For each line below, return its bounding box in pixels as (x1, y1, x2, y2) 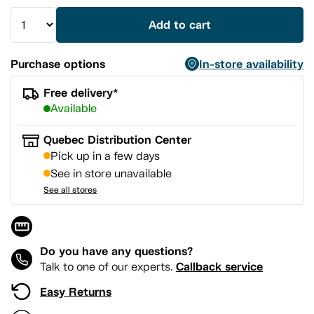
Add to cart (149, 18, 211, 32)
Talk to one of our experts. (40, 259, 176, 273)
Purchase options (11, 57, 105, 71)
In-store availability (199, 57, 303, 71)
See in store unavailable (50, 166, 172, 180)
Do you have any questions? (40, 243, 193, 259)
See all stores (43, 184, 97, 195)
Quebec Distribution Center (43, 132, 192, 147)
